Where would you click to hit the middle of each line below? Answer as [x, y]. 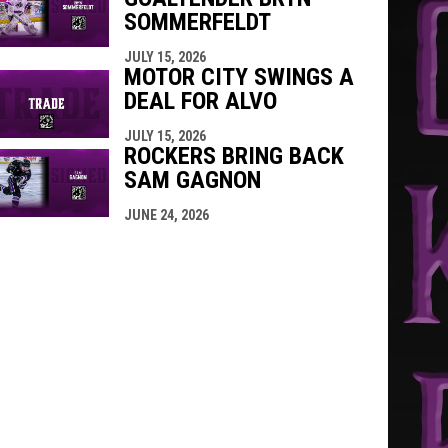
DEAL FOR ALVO [200, 100]
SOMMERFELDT [197, 21]
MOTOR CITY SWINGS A [238, 76]
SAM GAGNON [192, 179]
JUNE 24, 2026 [166, 214]
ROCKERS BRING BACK [233, 155]
